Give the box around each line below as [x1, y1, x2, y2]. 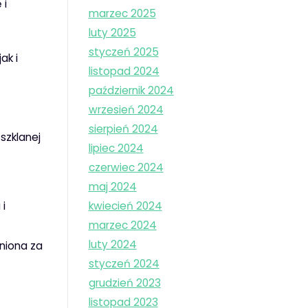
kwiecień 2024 [88, 199, 162, 214]
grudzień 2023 [88, 276, 161, 291]
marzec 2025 [88, 6, 156, 21]
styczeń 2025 [88, 45, 159, 60]
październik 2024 [88, 83, 174, 98]
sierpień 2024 [88, 122, 158, 137]
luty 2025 [88, 25, 136, 41]
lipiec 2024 [88, 141, 144, 156]
